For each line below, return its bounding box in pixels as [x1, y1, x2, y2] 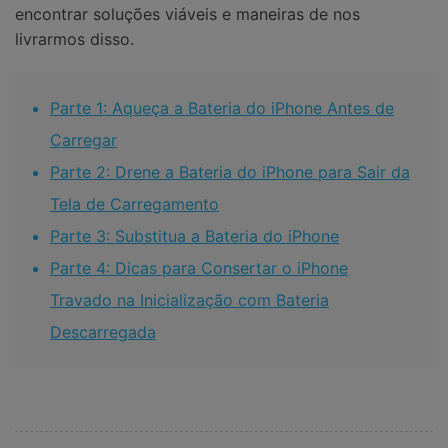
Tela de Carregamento [50, 194, 219, 215]
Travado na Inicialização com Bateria [50, 290, 329, 311]
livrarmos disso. [15, 29, 134, 50]
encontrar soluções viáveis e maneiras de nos [15, 4, 360, 25]
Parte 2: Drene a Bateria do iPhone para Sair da [50, 162, 410, 183]
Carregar [50, 130, 117, 151]
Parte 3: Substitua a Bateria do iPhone [50, 226, 339, 247]
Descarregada [50, 322, 156, 343]
